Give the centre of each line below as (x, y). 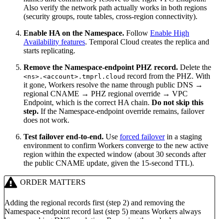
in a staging (183, 136)
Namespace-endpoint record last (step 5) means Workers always (103, 211)
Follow (137, 33)
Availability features (54, 42)
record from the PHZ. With (168, 76)
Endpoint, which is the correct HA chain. (88, 102)
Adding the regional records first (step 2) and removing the (95, 202)
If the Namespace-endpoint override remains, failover (121, 111)
